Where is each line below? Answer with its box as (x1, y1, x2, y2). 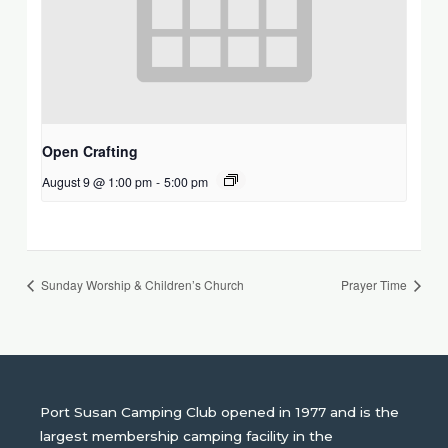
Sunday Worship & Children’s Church (38, 276, 245, 294)
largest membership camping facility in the (40, 427, 334, 444)
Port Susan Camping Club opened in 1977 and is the (40, 403, 400, 420)
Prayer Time (340, 276, 410, 294)
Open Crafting (42, 140, 139, 161)
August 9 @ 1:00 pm (42, 172, 153, 190)
